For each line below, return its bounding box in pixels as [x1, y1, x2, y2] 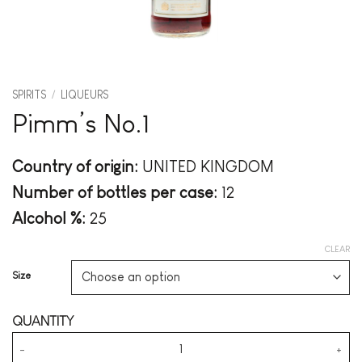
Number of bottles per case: [12, 183, 217, 201]
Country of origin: [12, 157, 138, 175]
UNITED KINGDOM [138, 157, 274, 175]
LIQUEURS [61, 89, 109, 101]
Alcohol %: [12, 208, 86, 227]
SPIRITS [12, 89, 46, 101]
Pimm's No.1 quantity [12, 334, 124, 347]
